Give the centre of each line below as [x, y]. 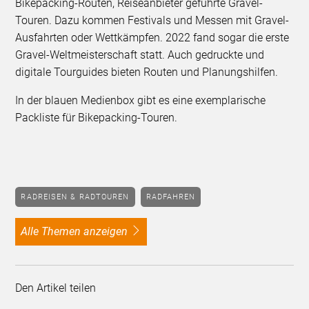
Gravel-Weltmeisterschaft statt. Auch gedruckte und [140, 55]
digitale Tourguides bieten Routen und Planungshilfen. [150, 72]
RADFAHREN [173, 197]
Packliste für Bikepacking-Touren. [97, 118]
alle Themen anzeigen [78, 232]
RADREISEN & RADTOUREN [78, 197]
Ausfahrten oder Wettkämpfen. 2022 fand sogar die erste [152, 38]
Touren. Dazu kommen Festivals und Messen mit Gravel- [152, 21]
